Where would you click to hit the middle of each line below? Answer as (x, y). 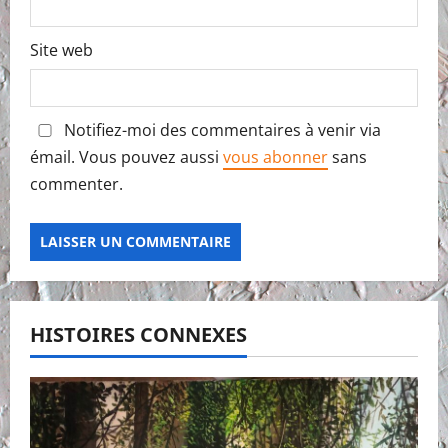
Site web (61, 49)
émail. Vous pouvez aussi (126, 156)
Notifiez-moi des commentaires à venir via (220, 129)
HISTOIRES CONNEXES (138, 334)
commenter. (76, 183)
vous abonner (275, 156)
